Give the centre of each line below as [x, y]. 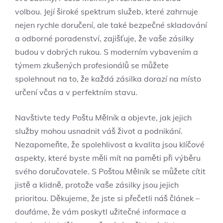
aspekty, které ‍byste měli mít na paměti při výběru [108, 158]
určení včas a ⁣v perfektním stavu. [76, 92]
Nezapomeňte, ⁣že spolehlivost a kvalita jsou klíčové [110, 144]
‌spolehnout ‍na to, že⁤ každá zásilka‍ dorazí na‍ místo [108, 78]
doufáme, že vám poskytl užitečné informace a [101, 211]
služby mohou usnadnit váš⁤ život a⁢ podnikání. [99, 131]
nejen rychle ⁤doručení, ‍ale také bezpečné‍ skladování [111, 25]
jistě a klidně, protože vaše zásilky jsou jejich [97, 184]
